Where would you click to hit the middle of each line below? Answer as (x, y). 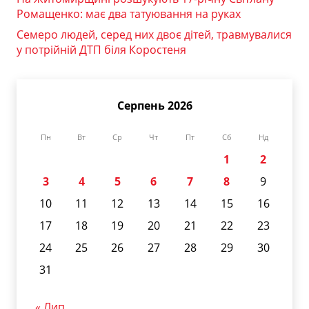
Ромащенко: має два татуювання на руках (129, 14)
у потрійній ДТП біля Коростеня (101, 50)
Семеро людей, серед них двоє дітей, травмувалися (154, 35)
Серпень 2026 (154, 106)
